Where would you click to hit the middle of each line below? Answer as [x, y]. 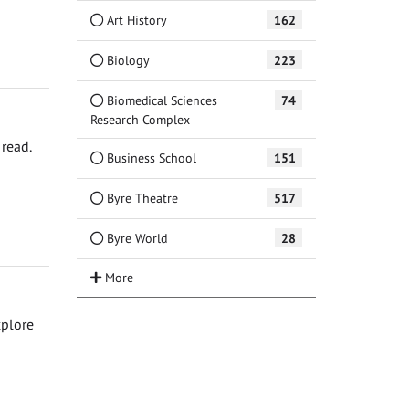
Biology [126, 59]
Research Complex [140, 119]
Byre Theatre [140, 197]
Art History [135, 19]
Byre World [135, 237]
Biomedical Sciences [160, 100]
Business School [149, 157]
